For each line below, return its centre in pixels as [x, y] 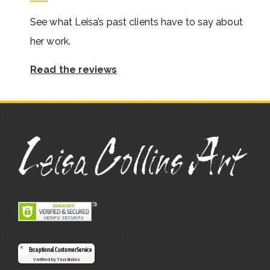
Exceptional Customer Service [60, 250]
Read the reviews [74, 69]
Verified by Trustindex [56, 259]
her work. [50, 41]
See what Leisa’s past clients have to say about [137, 22]
